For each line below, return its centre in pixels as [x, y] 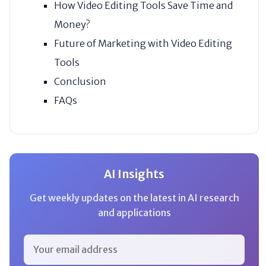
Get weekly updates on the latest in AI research [134, 197]
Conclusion [80, 81]
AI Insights [134, 174]
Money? [72, 24]
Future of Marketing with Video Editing [143, 43]
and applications [134, 212]
